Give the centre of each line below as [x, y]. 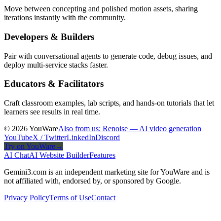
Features [102, 155]
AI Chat [17, 155]
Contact [103, 197]
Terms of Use [70, 197]
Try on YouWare [30, 146]
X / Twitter [50, 137]
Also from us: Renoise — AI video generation [130, 128]
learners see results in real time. [52, 111]
